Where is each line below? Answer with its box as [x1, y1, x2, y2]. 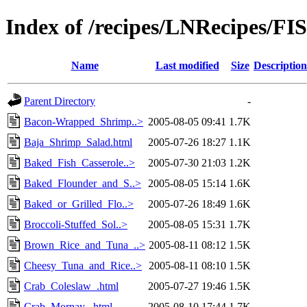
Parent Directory [24, 95, 95, 107]
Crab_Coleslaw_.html [24, 280, 119, 292]
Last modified [155, 59, 219, 71]
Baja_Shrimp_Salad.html [24, 136, 132, 148]
